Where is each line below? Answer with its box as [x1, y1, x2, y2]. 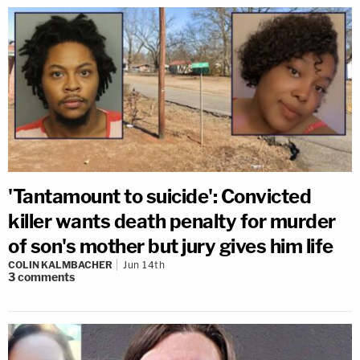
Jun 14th [123, 258, 165, 271]
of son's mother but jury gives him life [8, 234, 333, 258]
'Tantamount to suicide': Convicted [8, 184, 311, 208]
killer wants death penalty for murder [8, 209, 336, 233]
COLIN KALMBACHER [8, 258, 112, 271]
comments [18, 269, 75, 284]
